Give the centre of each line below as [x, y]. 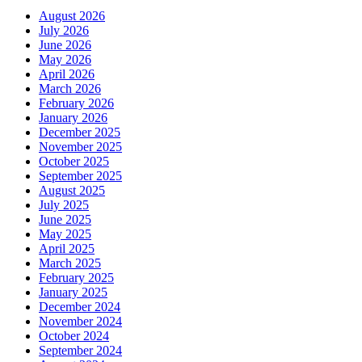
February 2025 [76, 277]
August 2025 [72, 190]
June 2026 [65, 44]
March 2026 [70, 88]
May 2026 [65, 59]
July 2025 [64, 204]
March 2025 [70, 263]
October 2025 [74, 161]
